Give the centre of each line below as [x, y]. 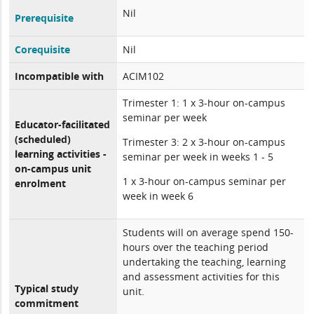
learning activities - [61, 154]
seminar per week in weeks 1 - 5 [198, 157]
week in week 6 [158, 196]
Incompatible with [60, 76]
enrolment [41, 183]
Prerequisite [45, 18]
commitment [47, 303]
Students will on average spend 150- [209, 232]
